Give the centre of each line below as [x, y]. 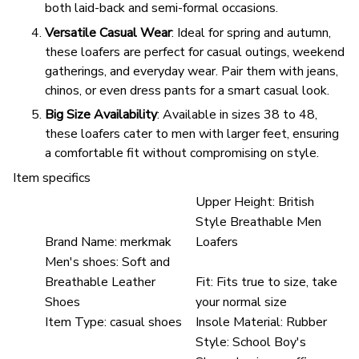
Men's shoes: [82, 262]
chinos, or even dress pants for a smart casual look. [187, 90]
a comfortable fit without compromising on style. [182, 153]
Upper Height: [236, 202]
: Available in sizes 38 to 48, [237, 115]
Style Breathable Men [259, 222]
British [296, 202]
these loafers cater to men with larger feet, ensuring [192, 134]
